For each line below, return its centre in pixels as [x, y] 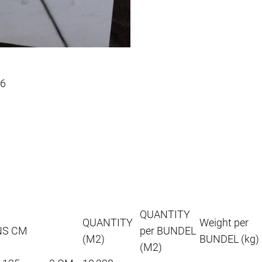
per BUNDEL [168, 230]
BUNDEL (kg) [229, 239]
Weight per [224, 222]
